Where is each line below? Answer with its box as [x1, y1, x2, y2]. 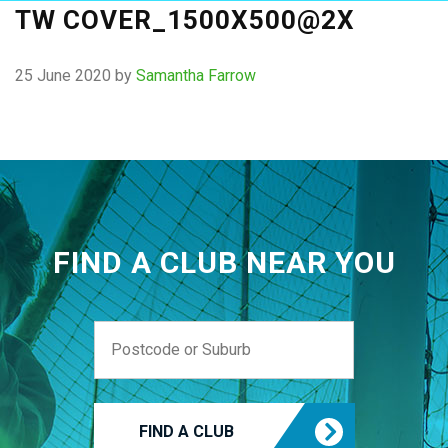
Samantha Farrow [136, 66, 256, 85]
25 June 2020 [15, 66, 111, 85]
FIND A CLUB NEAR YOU [52, 244, 396, 280]
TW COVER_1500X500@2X [15, 5, 355, 35]
